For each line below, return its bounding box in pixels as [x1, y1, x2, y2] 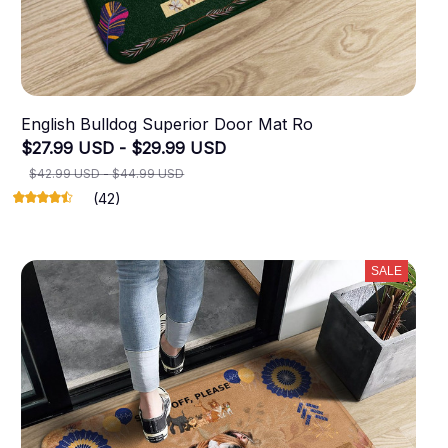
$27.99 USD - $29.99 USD [21, 137, 227, 158]
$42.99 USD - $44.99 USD [29, 165, 185, 181]
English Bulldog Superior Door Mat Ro [21, 113, 314, 134]
